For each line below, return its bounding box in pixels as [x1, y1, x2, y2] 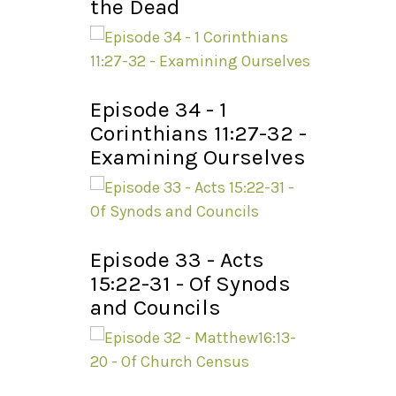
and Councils [90, 294, 221, 321]
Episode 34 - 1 [90, 96, 227, 123]
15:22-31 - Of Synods [90, 270, 291, 297]
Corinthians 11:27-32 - [90, 120, 307, 147]
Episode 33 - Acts [90, 247, 264, 273]
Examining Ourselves [90, 144, 306, 171]
